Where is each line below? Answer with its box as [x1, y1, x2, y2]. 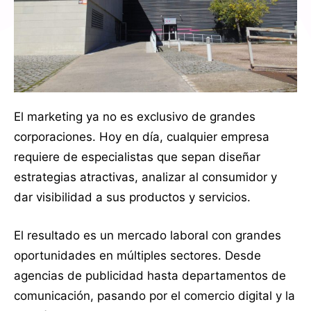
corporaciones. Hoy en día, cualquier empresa [14, 129, 269, 144]
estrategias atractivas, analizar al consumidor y [14, 169, 277, 184]
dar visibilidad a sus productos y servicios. [14, 190, 251, 204]
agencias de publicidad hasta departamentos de [14, 268, 286, 283]
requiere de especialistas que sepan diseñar [14, 149, 260, 164]
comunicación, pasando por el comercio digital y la [14, 288, 295, 303]
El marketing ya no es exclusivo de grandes [14, 109, 255, 124]
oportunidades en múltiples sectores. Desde [14, 248, 261, 262]
